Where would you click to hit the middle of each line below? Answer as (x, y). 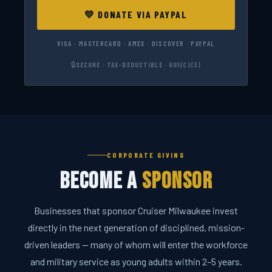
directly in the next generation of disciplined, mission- (136, 228)
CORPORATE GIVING (146, 155)
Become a (100, 182)
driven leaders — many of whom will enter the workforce (136, 245)
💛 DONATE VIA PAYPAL (136, 15)
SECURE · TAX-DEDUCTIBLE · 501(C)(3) (138, 64)
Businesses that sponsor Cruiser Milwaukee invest (136, 211)
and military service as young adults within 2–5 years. (136, 262)
